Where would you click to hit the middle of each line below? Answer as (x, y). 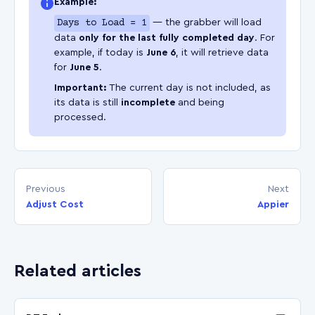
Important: (81, 88)
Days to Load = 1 (102, 23)
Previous (46, 189)
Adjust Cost (55, 204)
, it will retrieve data (222, 52)
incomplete (148, 102)
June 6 (161, 52)
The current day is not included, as (189, 88)
